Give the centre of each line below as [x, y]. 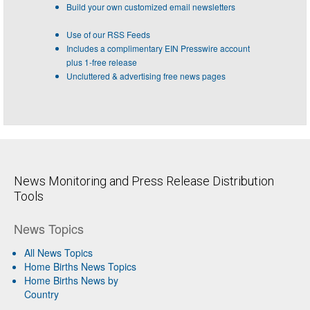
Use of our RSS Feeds [108, 34]
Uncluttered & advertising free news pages [146, 75]
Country [42, 294]
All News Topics [58, 252]
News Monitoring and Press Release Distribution [144, 181]
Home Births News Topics [80, 266]
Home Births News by [71, 280]
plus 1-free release [102, 62]
